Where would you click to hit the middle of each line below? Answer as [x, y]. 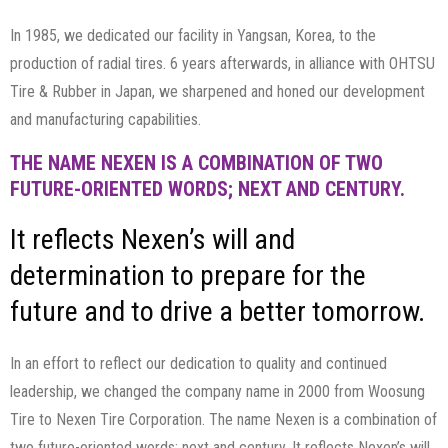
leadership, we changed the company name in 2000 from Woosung [217, 392]
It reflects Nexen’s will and [152, 240]
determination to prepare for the [188, 276]
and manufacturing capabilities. [105, 120]
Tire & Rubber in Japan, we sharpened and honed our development [217, 92]
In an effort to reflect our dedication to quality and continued [198, 364]
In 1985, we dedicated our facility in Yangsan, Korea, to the [193, 36]
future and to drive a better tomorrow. [217, 312]
